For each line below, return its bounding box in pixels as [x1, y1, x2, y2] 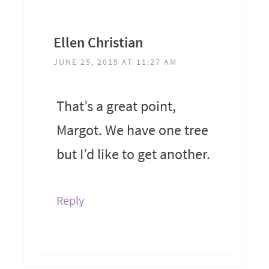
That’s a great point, [56, 96, 176, 115]
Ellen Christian [53, 32, 143, 52]
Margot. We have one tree [56, 120, 208, 139]
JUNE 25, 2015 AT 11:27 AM [53, 56, 177, 67]
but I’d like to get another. [56, 144, 210, 163]
